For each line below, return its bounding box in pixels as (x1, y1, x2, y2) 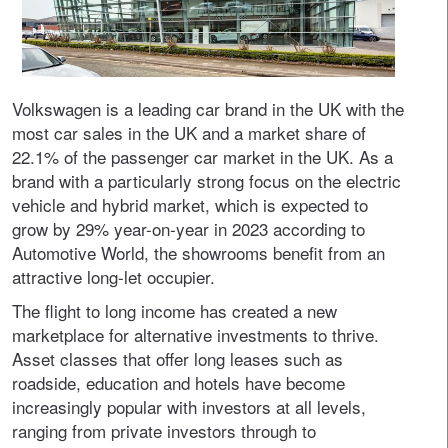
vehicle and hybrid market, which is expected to (12, 192, 368, 218)
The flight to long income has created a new (12, 298, 337, 324)
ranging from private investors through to (12, 418, 316, 444)
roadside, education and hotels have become (12, 370, 345, 396)
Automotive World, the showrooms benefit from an (12, 240, 385, 266)
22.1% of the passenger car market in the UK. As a (12, 144, 393, 170)
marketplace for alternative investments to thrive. (12, 322, 379, 348)
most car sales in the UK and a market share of (12, 120, 366, 146)
